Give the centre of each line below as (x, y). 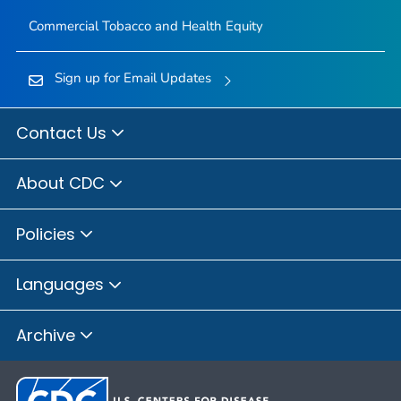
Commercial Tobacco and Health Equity (145, 26)
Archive (48, 335)
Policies (48, 234)
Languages (62, 285)
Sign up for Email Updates (132, 77)
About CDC (63, 183)
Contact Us (64, 132)
